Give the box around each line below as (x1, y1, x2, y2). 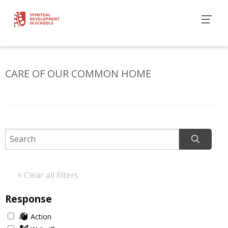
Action (31, 212, 51, 222)
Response (5, 192, 52, 206)
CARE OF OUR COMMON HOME (5, 67, 151, 80)
